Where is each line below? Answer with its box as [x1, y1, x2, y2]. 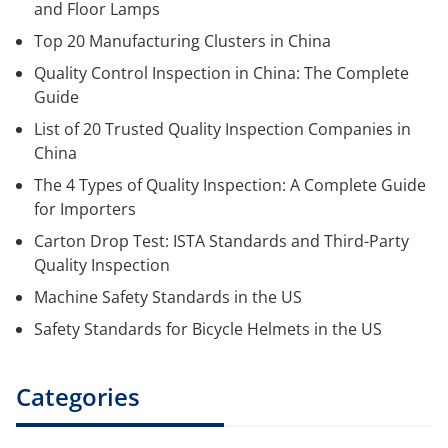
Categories [16, 380, 140, 414]
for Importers [34, 198, 136, 221]
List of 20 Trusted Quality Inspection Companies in [34, 118, 411, 141]
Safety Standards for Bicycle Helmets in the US [34, 318, 382, 341]
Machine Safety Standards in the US [34, 286, 302, 309]
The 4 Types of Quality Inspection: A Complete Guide [34, 174, 426, 197]
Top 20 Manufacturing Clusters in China [34, 30, 331, 53]
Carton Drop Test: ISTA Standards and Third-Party [34, 230, 409, 253]
